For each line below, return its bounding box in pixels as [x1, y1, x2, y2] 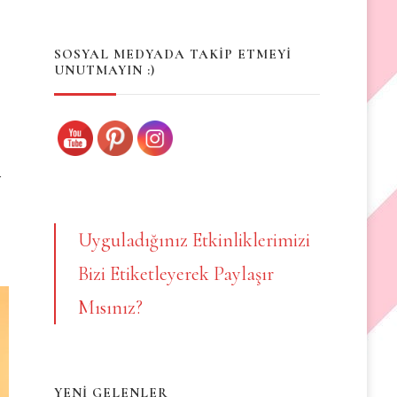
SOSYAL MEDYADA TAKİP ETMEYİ [53, 46, 292, 63]
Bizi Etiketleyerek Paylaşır [77, 262, 274, 286]
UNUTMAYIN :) [53, 62, 155, 79]
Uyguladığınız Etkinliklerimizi [77, 229, 310, 253]
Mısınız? [77, 296, 143, 320]
